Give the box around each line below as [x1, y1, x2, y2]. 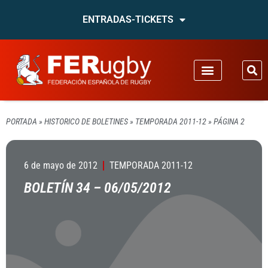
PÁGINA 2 [214, 117, 245, 126]
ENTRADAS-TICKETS [83, 14, 173, 25]
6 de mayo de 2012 [24, 160, 98, 171]
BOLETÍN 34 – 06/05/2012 [24, 179, 171, 196]
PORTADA [6, 117, 37, 126]
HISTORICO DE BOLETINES [44, 117, 128, 126]
